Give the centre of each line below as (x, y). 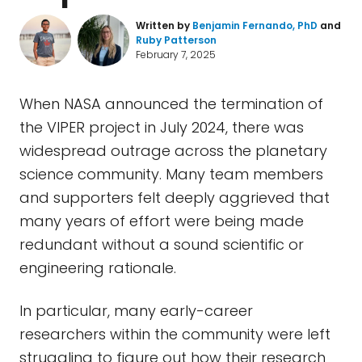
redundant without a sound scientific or (162, 244)
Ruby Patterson (176, 40)
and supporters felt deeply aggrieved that (175, 198)
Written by (164, 25)
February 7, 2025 (176, 55)
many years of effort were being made (162, 221)
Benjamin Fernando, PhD (255, 25)
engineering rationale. (100, 268)
